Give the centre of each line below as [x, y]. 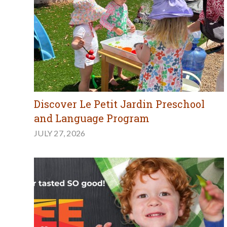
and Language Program [92, 118]
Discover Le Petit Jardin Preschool [119, 104]
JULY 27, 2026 [60, 133]
